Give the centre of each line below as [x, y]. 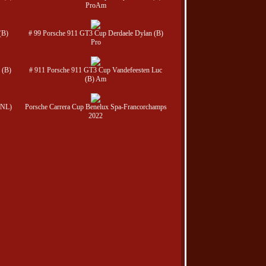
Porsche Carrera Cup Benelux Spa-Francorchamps [96, 107]
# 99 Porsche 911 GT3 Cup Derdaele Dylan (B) [96, 33]
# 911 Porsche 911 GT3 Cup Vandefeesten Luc [96, 70]
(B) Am [96, 79]
